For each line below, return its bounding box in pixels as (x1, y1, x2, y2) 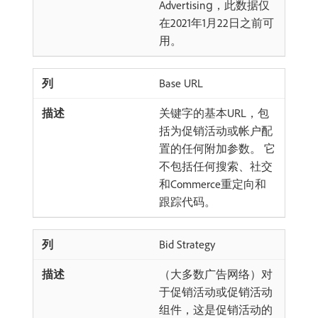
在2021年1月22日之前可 (159, 16, 274, 30)
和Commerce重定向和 (159, 177, 266, 191)
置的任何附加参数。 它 (159, 141, 275, 155)
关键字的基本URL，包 (159, 106, 269, 120)
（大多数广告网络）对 (159, 267, 273, 281)
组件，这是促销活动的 (159, 302, 273, 317)
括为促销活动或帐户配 (159, 124, 273, 138)
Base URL (159, 76, 203, 90)
